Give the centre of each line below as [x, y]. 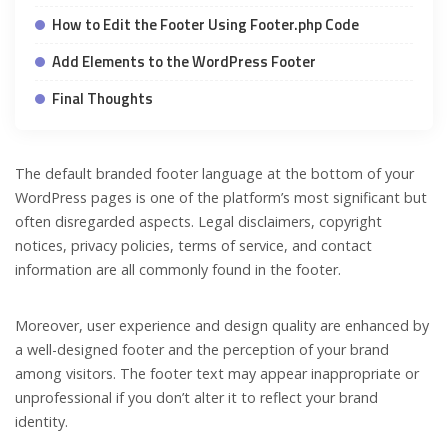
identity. [41, 422]
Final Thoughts [102, 99]
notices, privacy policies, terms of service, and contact [193, 246]
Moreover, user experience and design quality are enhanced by [222, 326]
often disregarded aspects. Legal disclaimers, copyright [198, 222]
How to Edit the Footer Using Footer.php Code [205, 25]
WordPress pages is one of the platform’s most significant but [221, 198]
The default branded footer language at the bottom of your [214, 174]
